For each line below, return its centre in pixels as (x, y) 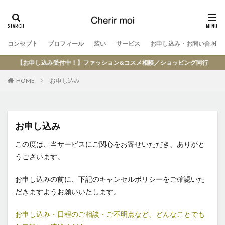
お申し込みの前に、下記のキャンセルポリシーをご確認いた (110, 179)
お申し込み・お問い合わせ (186, 43)
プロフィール (66, 43)
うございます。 (40, 156)
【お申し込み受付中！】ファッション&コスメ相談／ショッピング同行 (107, 63)
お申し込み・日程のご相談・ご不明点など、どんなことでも (110, 214)
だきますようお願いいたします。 (68, 192)
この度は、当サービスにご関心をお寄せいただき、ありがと (110, 144)
